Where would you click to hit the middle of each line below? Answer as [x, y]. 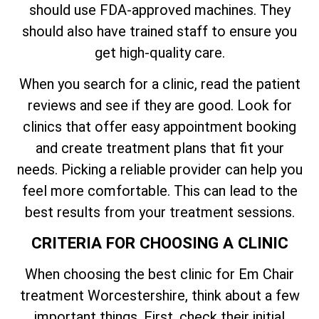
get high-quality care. [159, 52]
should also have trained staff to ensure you [159, 31]
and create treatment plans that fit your [159, 148]
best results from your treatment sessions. [159, 213]
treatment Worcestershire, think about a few [159, 295]
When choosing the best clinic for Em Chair [159, 274]
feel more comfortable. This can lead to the [159, 191]
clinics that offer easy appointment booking [159, 127]
